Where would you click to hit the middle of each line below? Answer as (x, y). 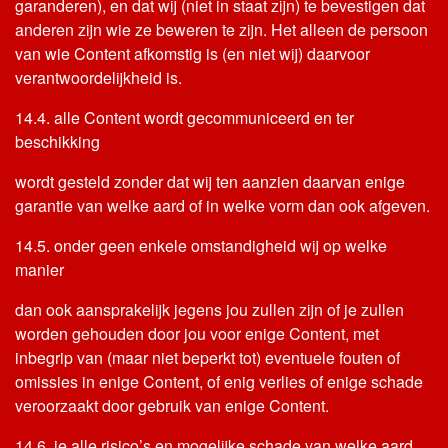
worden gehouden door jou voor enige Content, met (197, 333)
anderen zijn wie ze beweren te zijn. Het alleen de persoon (221, 29)
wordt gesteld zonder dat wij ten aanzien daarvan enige (210, 181)
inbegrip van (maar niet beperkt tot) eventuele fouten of (207, 357)
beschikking (57, 141)
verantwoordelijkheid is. (98, 77)
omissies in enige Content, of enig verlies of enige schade (219, 381)
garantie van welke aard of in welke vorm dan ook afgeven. (222, 205)
